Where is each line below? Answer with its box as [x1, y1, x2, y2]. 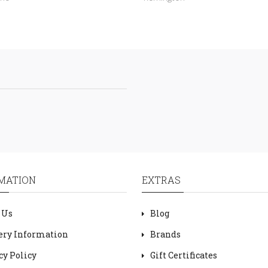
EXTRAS [141, 173, 181, 186]
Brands [150, 229, 181, 240]
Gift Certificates [150, 249, 217, 261]
